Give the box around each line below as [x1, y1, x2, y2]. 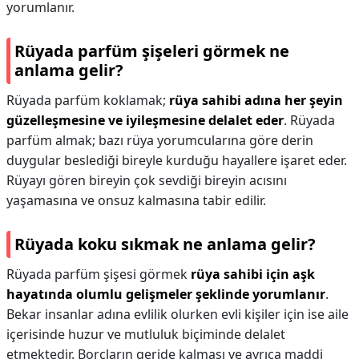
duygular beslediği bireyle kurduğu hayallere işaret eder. [6, 151, 347, 169]
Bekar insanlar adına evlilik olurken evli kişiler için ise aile [6, 305, 349, 323]
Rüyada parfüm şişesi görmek [6, 265, 191, 283]
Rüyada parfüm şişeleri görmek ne [14, 40, 289, 62]
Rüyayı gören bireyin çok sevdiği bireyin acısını [6, 171, 287, 189]
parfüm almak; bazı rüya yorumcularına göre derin [6, 131, 313, 149]
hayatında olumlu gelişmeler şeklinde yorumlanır [6, 285, 325, 303]
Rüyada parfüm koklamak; [6, 91, 169, 109]
